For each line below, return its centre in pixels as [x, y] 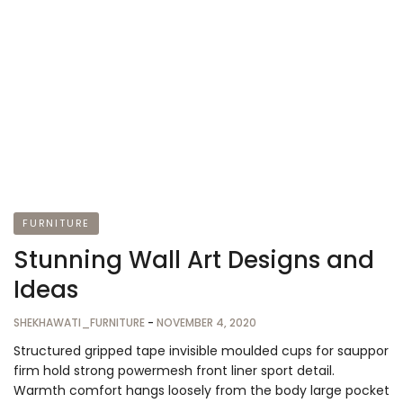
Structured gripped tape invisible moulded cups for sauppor [201, 350]
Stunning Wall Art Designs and [194, 260]
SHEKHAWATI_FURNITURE [81, 322]
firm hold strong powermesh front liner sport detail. [174, 370]
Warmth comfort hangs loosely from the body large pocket [201, 390]
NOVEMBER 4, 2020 [206, 322]
